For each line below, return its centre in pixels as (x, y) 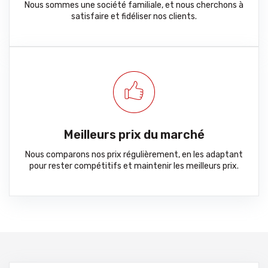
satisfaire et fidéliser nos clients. (134, 16)
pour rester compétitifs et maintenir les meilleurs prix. (134, 166)
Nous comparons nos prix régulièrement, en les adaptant (134, 155)
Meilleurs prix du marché (134, 135)
